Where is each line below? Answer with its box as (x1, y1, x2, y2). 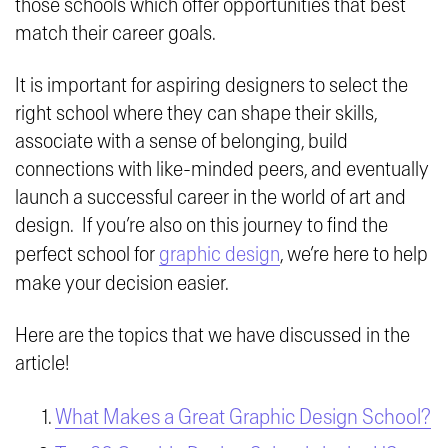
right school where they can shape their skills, (15, 103, 377, 124)
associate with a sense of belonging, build (15, 131, 348, 152)
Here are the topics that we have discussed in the (15, 325, 410, 346)
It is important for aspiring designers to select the (15, 75, 408, 96)
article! (15, 353, 69, 374)
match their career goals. (15, 23, 216, 44)
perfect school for (15, 244, 159, 265)
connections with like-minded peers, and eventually (15, 159, 429, 180)
